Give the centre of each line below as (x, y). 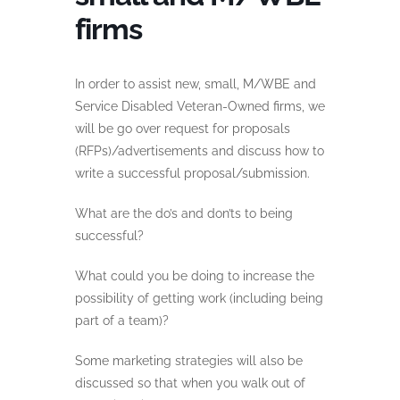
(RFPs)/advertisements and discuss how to (200, 150)
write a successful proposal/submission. (192, 173)
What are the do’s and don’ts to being (184, 213)
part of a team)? (122, 320)
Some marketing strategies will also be (189, 360)
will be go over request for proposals (183, 128)
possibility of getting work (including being (199, 298)
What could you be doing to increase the (195, 275)
